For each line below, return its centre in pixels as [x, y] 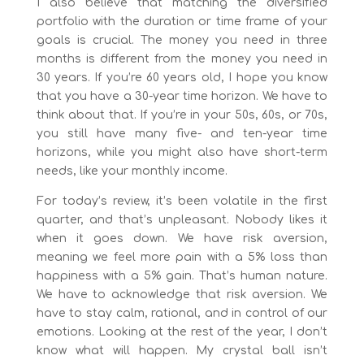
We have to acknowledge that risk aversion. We [182, 294]
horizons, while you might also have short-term [182, 152]
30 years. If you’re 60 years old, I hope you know [182, 77]
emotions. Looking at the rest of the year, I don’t [182, 331]
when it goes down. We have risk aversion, [182, 238]
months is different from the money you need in [182, 58]
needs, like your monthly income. [132, 171]
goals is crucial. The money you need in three [182, 40]
